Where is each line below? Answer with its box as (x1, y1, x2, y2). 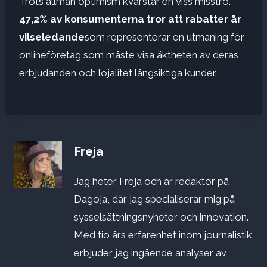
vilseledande (19, 31, 85, 44)
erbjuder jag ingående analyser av (74, 246, 226, 259)
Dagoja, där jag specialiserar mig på (74, 193, 235, 205)
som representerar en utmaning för (85, 31, 244, 44)
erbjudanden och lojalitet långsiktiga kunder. (19, 67, 217, 79)
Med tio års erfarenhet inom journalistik (74, 228, 252, 241)
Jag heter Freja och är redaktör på (74, 175, 229, 187)
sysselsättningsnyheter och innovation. (74, 210, 249, 223)
